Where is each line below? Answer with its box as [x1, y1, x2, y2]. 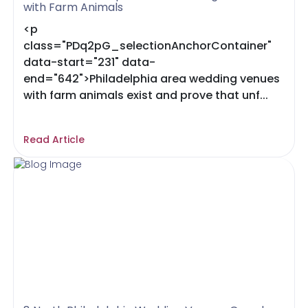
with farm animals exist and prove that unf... [23, 87, 269, 103]
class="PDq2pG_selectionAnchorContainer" [23, 38, 272, 54]
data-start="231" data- [23, 54, 156, 70]
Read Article [23, 133, 85, 146]
